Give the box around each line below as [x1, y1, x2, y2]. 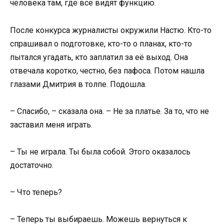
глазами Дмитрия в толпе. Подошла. [10, 79, 146, 89]
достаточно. [10, 160, 53, 170]
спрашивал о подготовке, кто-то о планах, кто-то [10, 38, 192, 48]
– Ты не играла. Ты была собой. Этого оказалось [10, 146, 190, 156]
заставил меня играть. [10, 119, 92, 129]
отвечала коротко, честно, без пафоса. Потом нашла [10, 65, 204, 75]
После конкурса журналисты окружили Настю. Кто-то [10, 25, 211, 35]
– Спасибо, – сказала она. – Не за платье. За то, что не [10, 106, 209, 116]
